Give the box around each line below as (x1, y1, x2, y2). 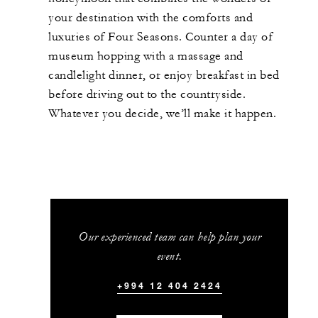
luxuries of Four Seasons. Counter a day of (48, 29, 273, 44)
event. (156, 248, 182, 263)
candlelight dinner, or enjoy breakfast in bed (48, 67, 280, 82)
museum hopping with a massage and (48, 48, 243, 63)
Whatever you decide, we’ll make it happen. (48, 106, 276, 121)
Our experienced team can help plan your (78, 229, 261, 244)
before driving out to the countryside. (48, 87, 246, 102)
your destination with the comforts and (48, 10, 253, 25)
